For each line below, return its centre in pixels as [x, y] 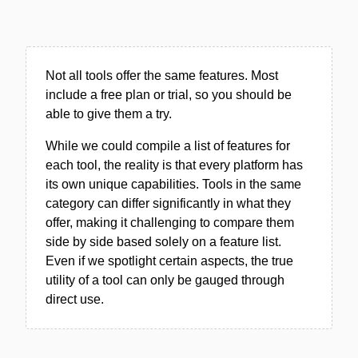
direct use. [75, 299]
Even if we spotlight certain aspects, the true [169, 261]
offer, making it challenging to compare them [170, 223]
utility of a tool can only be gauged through [165, 280]
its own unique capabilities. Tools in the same [173, 184]
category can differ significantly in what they [168, 203]
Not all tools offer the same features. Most [162, 76]
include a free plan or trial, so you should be [169, 95]
